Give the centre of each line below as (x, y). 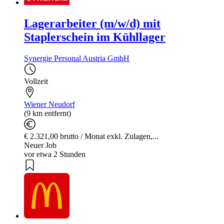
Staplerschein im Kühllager (95, 37)
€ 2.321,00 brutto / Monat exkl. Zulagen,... (91, 136)
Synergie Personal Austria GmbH (77, 58)
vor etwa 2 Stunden (55, 154)
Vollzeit (36, 81)
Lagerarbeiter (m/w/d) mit (92, 23)
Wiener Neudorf (49, 104)
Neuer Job (40, 145)
